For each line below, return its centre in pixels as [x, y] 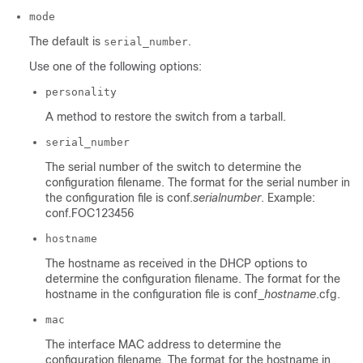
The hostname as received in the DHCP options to [176, 264]
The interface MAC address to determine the [163, 345]
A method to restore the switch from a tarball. [166, 117]
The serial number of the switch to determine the [173, 167]
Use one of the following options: [115, 67]
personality [81, 92]
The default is [66, 42]
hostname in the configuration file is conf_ [155, 295]
